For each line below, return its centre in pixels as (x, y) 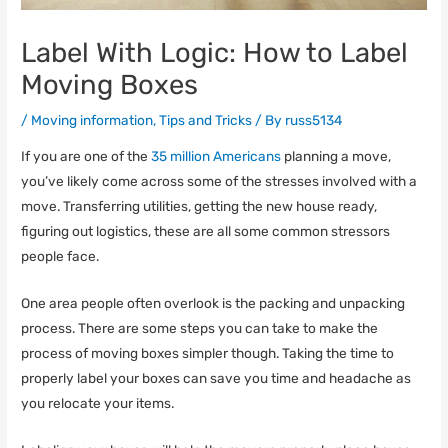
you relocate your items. (98, 402)
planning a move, (336, 156)
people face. (60, 256)
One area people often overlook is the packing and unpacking (213, 302)
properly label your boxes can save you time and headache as (216, 377)
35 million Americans (216, 156)
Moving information (92, 120)
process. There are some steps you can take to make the (200, 327)
